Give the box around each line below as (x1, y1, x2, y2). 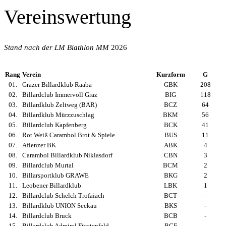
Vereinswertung (4, 6, 131, 28)
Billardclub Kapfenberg (22, 121, 87, 129)
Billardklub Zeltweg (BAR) (22, 101, 97, 108)
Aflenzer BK (22, 141, 56, 149)
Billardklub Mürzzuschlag (22, 111, 94, 119)
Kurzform (156, 71, 185, 78)
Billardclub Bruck (22, 212, 72, 219)
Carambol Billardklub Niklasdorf (22, 151, 112, 159)
